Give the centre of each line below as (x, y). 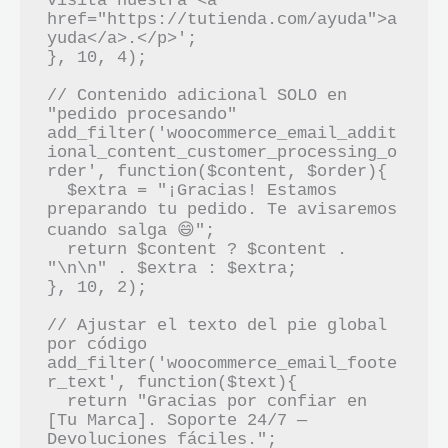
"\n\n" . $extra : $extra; (172, 268)
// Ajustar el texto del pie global (217, 325)
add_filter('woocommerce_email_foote (222, 363)
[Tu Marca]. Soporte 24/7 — (177, 420)
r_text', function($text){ (172, 382)
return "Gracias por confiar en (57, 401)
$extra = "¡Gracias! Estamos (57, 190)
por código (97, 344)
